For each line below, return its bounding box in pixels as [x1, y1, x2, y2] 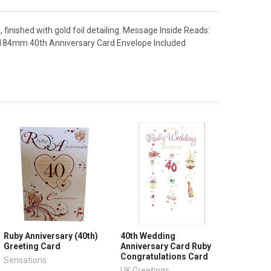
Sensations [4, 255, 47, 265]
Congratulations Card [120, 251, 209, 261]
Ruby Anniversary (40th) [4, 230, 99, 241]
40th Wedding [120, 230, 176, 241]
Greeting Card [4, 241, 61, 251]
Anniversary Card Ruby [120, 241, 212, 251]
